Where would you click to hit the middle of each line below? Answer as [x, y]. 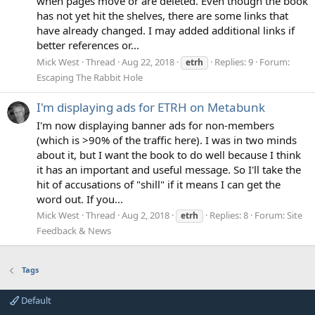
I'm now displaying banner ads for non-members [155, 125]
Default [35, 301]
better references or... [88, 45]
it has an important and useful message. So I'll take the [169, 169]
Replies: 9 [234, 62]
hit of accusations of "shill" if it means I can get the [159, 184]
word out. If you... [80, 199]
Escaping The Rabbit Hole [90, 77]
